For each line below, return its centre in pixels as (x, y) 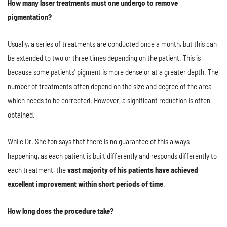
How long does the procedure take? (61, 211)
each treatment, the (37, 170)
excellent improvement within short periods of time (85, 184)
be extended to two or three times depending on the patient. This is (104, 58)
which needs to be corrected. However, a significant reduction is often (109, 101)
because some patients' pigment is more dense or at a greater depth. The (113, 72)
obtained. (21, 115)
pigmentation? (30, 17)
